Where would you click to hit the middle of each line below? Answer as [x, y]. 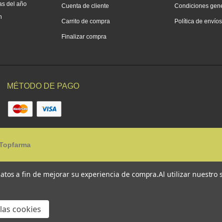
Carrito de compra [86, 22]
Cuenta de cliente [85, 6]
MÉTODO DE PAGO [43, 86]
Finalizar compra [84, 37]
